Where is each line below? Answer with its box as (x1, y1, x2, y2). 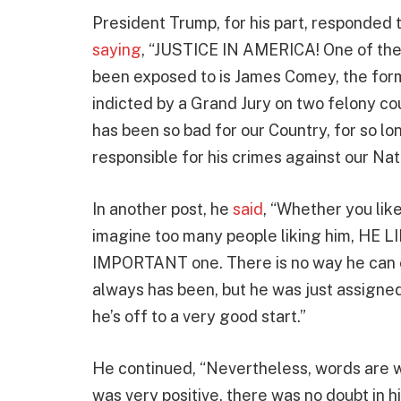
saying (92, 40, 141, 60)
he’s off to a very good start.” (92, 307, 306, 327)
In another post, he (92, 200, 233, 219)
